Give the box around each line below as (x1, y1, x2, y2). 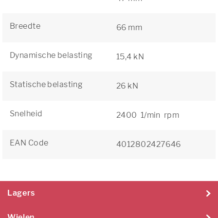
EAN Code (10, 138, 49, 147)
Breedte (10, 21, 41, 31)
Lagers (7, 188, 35, 198)
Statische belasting (10, 80, 83, 89)
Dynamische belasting (10, 51, 93, 60)
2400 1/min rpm (116, 110, 180, 120)
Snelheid (10, 109, 43, 118)
